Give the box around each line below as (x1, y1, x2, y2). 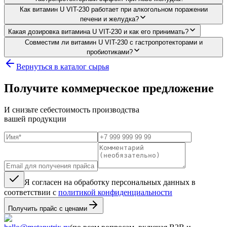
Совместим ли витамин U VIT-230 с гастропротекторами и (24, 38, 203, 46)
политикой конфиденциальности (58, 187, 172, 197)
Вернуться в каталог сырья (16, 62, 109, 71)
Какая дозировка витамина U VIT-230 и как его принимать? (8, 27, 188, 35)
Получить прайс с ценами (8, 204, 87, 212)
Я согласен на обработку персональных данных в (24, 177, 196, 186)
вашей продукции (4, 114, 66, 123)
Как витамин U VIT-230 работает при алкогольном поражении (19, 5, 208, 13)
